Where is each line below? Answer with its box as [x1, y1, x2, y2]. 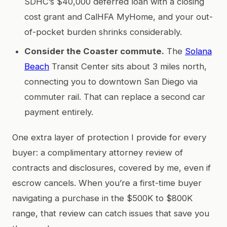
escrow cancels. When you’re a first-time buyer [12, 177, 202, 188]
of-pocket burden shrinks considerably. [24, 26, 182, 37]
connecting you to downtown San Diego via [24, 76, 198, 87]
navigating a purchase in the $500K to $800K [12, 193, 193, 203]
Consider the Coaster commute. [24, 46, 164, 56]
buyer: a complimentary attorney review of [12, 147, 183, 158]
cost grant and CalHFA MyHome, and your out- [24, 11, 213, 22]
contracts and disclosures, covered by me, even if [12, 162, 211, 173]
